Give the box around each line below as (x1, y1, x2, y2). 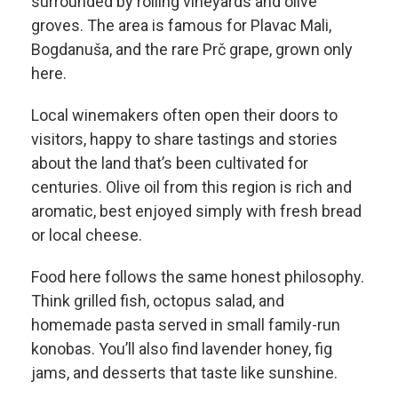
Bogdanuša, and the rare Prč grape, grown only (31, 40, 353, 60)
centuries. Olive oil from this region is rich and (31, 178, 352, 197)
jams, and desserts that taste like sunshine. (31, 363, 338, 383)
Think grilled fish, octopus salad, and (31, 291, 284, 311)
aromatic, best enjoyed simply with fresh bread (31, 202, 362, 221)
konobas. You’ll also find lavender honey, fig (31, 339, 332, 359)
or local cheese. (31, 226, 142, 245)
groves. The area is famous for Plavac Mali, (31, 16, 331, 36)
